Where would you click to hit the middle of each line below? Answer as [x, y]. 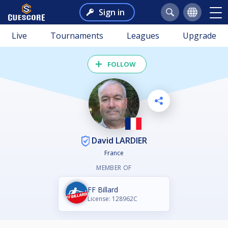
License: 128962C [112, 199]
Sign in [111, 12]
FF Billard [103, 190]
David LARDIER [118, 140]
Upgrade [199, 36]
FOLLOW [122, 64]
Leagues [143, 36]
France [114, 153]
